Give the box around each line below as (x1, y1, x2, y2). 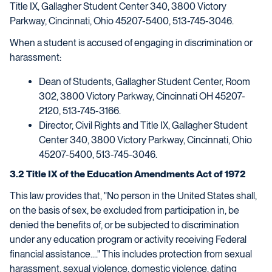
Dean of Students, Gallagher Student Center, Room (39, 76, 250, 87)
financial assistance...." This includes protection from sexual (10, 248, 252, 260)
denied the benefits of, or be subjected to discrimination (10, 219, 239, 231)
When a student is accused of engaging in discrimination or (10, 37, 253, 49)
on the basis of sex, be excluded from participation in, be (10, 205, 239, 216)
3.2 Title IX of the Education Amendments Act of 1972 (10, 168, 246, 180)
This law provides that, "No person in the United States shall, (10, 190, 257, 202)
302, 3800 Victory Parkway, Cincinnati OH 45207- (39, 90, 245, 102)
